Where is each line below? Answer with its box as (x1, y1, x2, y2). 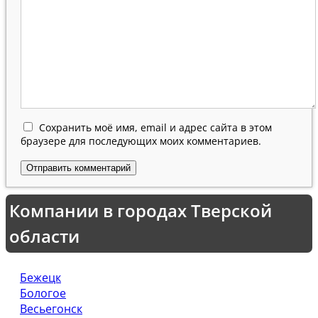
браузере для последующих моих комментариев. (21, 134, 261, 148)
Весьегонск (20, 301, 82, 317)
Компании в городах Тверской (9, 199, 272, 222)
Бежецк (20, 270, 61, 285)
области (9, 224, 79, 248)
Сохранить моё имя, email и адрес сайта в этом (39, 121, 272, 134)
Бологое (20, 285, 66, 301)
